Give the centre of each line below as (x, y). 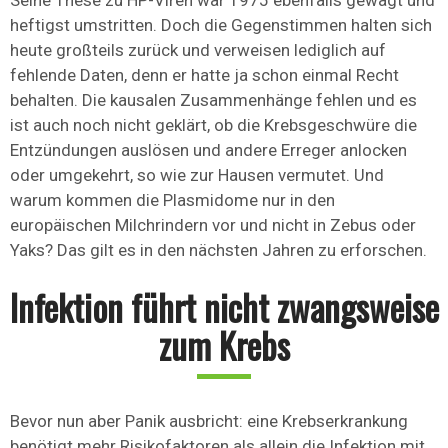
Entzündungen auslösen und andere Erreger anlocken (208, 150)
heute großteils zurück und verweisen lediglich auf (198, 50)
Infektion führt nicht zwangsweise (224, 307)
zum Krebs (224, 345)
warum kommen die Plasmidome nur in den (172, 200)
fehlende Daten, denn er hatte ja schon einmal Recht (204, 75)
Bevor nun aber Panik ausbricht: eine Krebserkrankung (209, 421)
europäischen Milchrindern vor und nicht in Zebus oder (213, 225)
